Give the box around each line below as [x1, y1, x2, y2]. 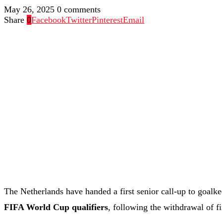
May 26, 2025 [4, 4, 55, 15]
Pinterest [92, 15, 123, 25]
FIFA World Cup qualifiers [4, 202, 108, 213]
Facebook [31, 15, 66, 25]
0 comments [57, 4, 101, 15]
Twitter [66, 15, 92, 25]
